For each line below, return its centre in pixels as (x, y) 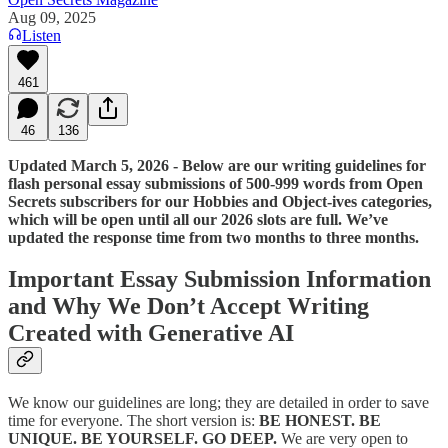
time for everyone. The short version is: (133, 421)
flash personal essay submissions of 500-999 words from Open (215, 183)
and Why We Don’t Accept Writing (188, 306)
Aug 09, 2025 (52, 17)
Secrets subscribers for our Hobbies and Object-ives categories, (220, 201)
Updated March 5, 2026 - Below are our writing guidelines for (217, 165)
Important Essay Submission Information (219, 279)
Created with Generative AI (151, 333)
